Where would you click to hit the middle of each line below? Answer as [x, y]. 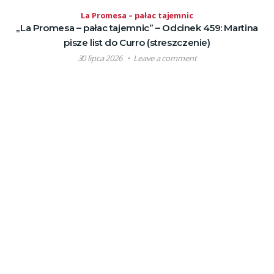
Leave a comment [165, 58]
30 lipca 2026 [100, 58]
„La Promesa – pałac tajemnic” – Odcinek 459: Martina [137, 28]
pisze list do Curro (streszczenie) [137, 43]
